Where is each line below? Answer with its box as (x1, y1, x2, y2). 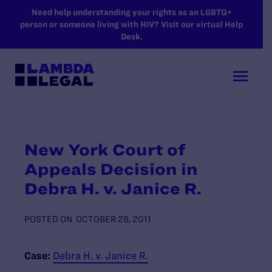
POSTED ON (24, 214, 72, 224)
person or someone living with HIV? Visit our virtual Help (20, 19, 243, 29)
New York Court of (24, 140, 186, 158)
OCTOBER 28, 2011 (76, 214, 151, 224)
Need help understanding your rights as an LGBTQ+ (32, 7, 231, 17)
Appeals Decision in (24, 160, 198, 178)
